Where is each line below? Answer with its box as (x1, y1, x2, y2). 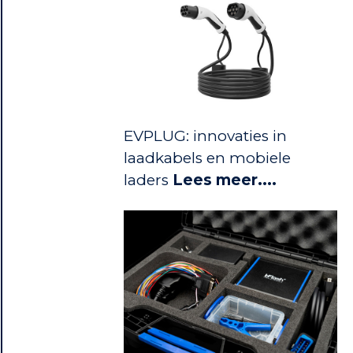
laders (123, 170, 173, 189)
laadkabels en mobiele (123, 148, 291, 167)
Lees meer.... (172, 170, 277, 189)
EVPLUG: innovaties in (123, 126, 287, 145)
